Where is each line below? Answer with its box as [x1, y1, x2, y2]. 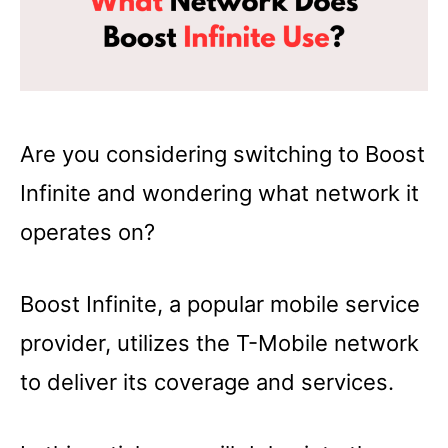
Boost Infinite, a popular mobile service [20, 290, 420, 317]
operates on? [20, 218, 155, 245]
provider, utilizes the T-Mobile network [20, 329, 419, 356]
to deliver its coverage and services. [20, 368, 394, 395]
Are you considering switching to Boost [20, 140, 425, 167]
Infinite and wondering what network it [20, 179, 419, 206]
